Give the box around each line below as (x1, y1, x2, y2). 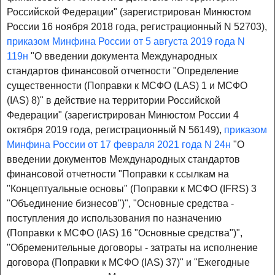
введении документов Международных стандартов (7, 154, 240, 165)
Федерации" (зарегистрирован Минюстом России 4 (7, 110, 239, 121)
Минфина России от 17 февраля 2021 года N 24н (7, 139, 231, 150)
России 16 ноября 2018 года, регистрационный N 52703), (7, 21, 267, 33)
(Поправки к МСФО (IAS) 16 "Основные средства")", (7, 228, 242, 239)
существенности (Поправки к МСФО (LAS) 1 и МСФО (7, 80, 247, 91)
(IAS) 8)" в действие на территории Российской (7, 95, 220, 106)
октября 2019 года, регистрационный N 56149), (7, 125, 224, 136)
